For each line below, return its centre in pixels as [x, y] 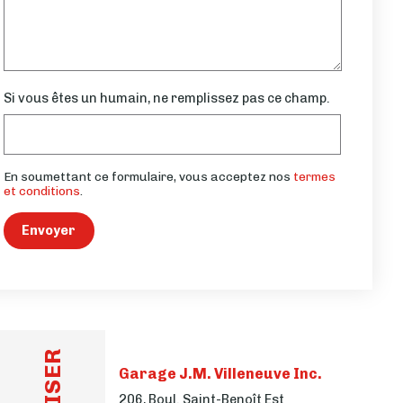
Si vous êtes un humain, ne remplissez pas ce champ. [166, 98]
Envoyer [49, 231]
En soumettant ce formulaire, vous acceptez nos [148, 176]
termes [314, 176]
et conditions [41, 190]
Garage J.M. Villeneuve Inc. [220, 374]
